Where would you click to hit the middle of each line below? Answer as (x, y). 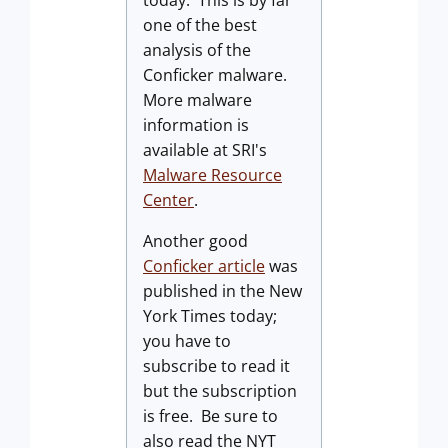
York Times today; (210, 315)
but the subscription (220, 390)
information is (196, 124)
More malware (197, 99)
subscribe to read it (216, 365)
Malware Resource (212, 174)
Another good (195, 240)
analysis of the (197, 49)
